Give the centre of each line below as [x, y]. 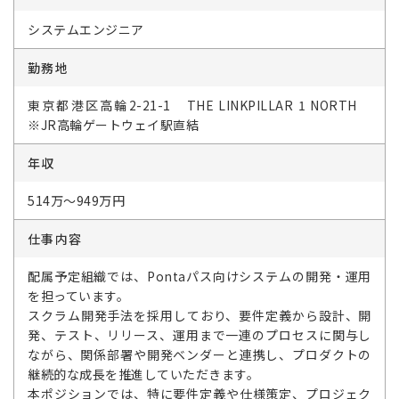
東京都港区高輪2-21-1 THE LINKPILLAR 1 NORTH [199, 105]
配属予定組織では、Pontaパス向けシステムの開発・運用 [199, 276]
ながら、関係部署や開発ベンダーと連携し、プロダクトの [199, 354]
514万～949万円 [76, 200]
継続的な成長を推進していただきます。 [143, 374]
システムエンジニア [86, 29]
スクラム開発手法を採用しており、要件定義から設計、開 [199, 315]
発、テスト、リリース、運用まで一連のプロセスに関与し [199, 335]
